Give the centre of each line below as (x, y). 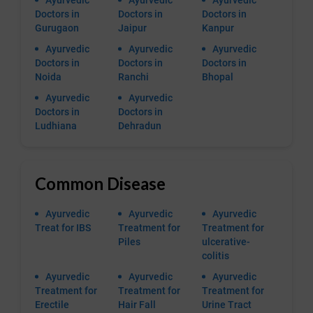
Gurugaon (57, 28)
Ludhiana (56, 126)
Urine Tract (226, 305)
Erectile (52, 305)
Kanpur (218, 28)
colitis (215, 256)
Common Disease (100, 184)
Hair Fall (137, 305)
